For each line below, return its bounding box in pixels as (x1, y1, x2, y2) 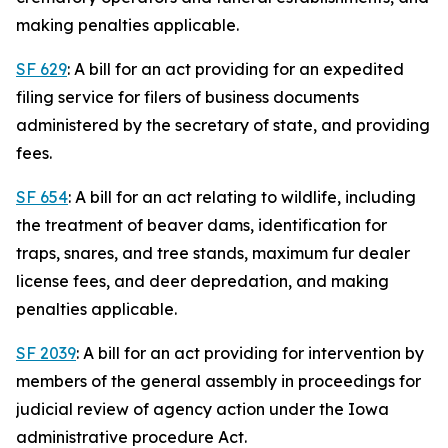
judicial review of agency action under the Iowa (16, 399, 389, 419)
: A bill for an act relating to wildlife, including (68, 187, 416, 207)
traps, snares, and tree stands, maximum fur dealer (16, 243, 410, 263)
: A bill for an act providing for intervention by (76, 343, 424, 363)
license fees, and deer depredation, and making (16, 271, 389, 291)
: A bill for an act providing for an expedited (67, 59, 404, 79)
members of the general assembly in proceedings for (16, 371, 421, 391)
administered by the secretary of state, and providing (16, 115, 430, 135)
